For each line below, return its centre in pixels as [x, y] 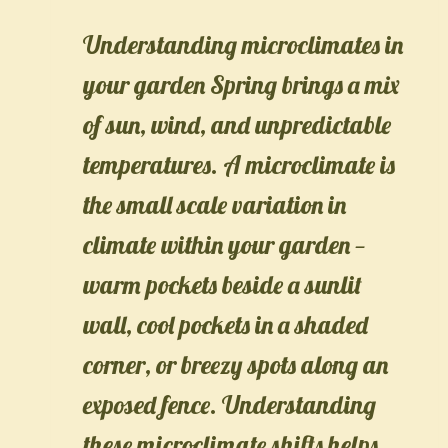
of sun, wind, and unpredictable [237, 124]
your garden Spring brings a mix [241, 84]
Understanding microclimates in [243, 44]
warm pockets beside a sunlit [222, 284]
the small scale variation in [214, 204]
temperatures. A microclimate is [239, 164]
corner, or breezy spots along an [235, 364]
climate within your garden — [224, 244]
